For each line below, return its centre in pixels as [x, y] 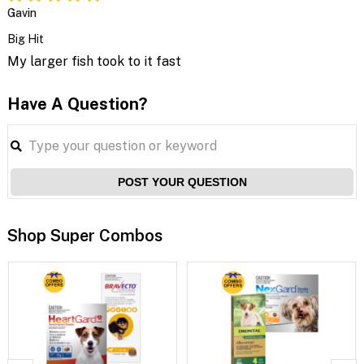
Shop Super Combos [84, 235]
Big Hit [25, 39]
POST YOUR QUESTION [182, 182]
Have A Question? [77, 104]
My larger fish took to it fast [94, 61]
